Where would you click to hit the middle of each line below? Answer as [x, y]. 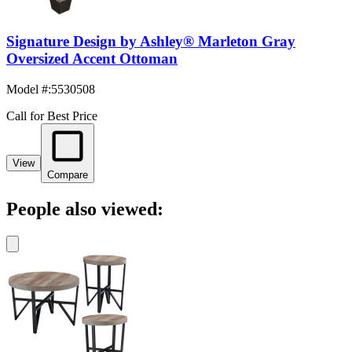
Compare [68, 175]
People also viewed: [85, 209]
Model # [27, 90]
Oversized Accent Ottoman [92, 59]
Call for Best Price [52, 116]
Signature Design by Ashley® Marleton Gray [151, 42]
